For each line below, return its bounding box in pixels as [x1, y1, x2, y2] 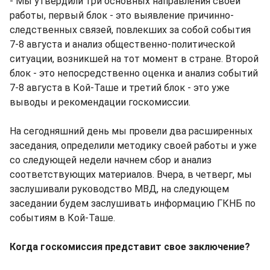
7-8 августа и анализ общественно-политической [10, 38, 235, 50]
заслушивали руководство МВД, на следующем [10, 183, 229, 195]
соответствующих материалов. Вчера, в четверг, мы [10, 168, 252, 180]
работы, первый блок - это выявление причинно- [10, 9, 234, 21]
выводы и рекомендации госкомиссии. [10, 96, 190, 108]
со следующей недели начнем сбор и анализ [10, 154, 212, 166]
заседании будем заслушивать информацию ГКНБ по [10, 197, 256, 209]
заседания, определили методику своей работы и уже [10, 139, 257, 151]
